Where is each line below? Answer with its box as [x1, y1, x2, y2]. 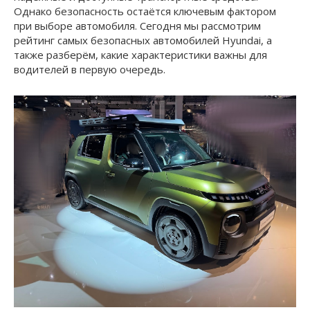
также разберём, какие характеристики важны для [14, 47, 267, 62]
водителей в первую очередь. [14, 62, 165, 76]
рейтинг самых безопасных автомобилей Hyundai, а [14, 33, 272, 47]
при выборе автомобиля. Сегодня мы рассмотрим [14, 18, 261, 33]
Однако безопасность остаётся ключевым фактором [14, 3, 276, 18]
